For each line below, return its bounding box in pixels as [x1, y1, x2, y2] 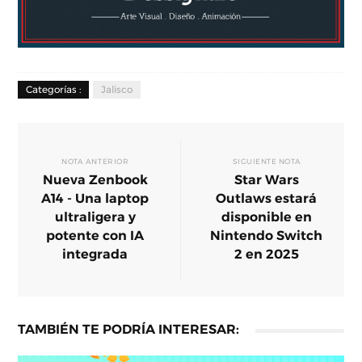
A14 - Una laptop [41, 192, 149, 205]
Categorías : [26, 85, 82, 95]
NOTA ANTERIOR [61, 158, 129, 166]
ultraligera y [54, 210, 136, 224]
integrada [62, 247, 128, 261]
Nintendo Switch [210, 229, 323, 242]
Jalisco [101, 85, 133, 95]
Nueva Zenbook [42, 173, 148, 187]
